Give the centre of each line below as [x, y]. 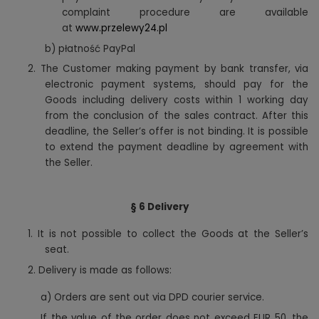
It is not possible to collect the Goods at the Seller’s [173, 234]
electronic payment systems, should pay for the [177, 85]
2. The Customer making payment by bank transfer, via [168, 69]
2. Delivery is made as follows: [100, 271]
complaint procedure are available [185, 13]
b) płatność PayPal [90, 48]
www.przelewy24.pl [121, 28]
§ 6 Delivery [159, 207]
